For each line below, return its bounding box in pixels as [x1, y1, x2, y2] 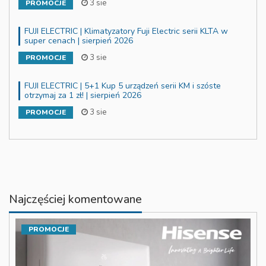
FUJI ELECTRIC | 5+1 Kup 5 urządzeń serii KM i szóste [24, 80, 221, 91]
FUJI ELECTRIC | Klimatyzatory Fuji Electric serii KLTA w [24, 25, 228, 37]
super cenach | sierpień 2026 [24, 34, 133, 46]
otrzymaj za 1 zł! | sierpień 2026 [24, 89, 141, 101]
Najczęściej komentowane [9, 191, 142, 207]
